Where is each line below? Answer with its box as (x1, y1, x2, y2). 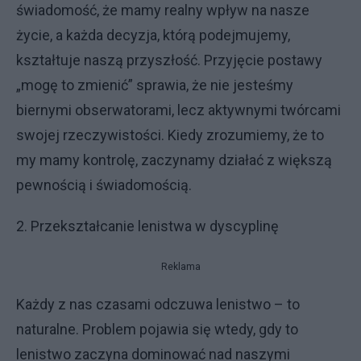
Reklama (160, 261, 201, 272)
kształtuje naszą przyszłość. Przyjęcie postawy (16, 52, 322, 68)
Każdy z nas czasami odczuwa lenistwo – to (16, 296, 300, 313)
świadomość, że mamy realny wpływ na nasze (16, 2, 309, 19)
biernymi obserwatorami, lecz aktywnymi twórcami (16, 102, 341, 118)
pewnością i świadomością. (16, 176, 192, 193)
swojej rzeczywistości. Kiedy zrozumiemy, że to (16, 127, 324, 143)
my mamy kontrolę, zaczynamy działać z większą (16, 151, 332, 168)
